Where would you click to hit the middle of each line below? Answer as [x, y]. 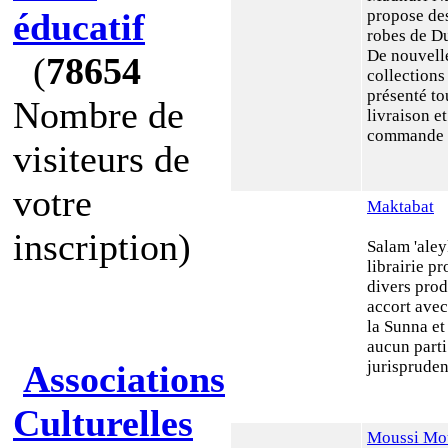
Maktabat [400, 206]
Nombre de [98, 115]
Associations [124, 379]
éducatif [79, 27]
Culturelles [103, 423]
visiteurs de [101, 159]
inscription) [102, 247]
